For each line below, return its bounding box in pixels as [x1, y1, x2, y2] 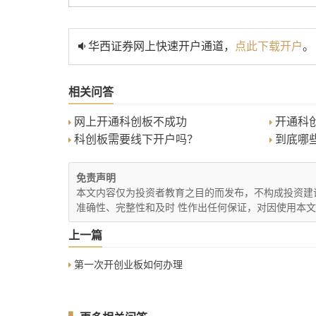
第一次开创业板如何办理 [71, 257, 183, 271]
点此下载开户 [234, 38, 303, 54]
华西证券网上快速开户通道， [85, 38, 235, 54]
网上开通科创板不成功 [71, 114, 187, 130]
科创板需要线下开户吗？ [71, 131, 198, 147]
